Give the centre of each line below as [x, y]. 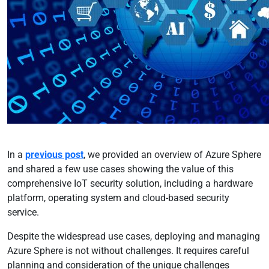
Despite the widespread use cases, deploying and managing [134, 236]
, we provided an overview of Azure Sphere [172, 155]
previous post [54, 155]
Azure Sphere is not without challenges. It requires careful [128, 251]
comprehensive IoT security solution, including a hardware [130, 183]
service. [23, 212]
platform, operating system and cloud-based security [118, 198]
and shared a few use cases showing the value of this [120, 169]
